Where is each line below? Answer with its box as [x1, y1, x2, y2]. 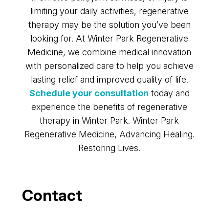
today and [148, 88, 190, 98]
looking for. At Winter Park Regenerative [30, 33, 189, 44]
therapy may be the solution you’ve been [28, 19, 191, 30]
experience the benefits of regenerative [31, 101, 188, 112]
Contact [22, 185, 82, 205]
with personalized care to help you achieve [25, 60, 194, 71]
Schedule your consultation [29, 88, 149, 98]
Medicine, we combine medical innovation [27, 46, 192, 57]
